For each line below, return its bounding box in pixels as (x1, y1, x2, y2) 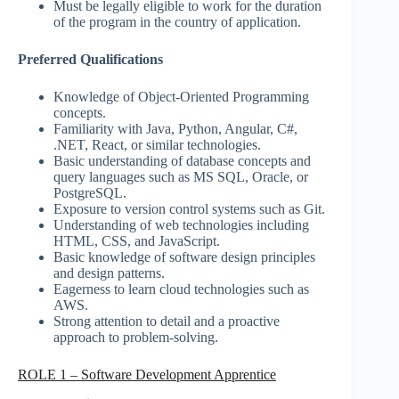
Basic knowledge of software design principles (53, 248, 315, 265)
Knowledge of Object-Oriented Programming (53, 88, 309, 104)
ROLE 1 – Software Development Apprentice (18, 366, 276, 382)
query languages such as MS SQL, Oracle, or (53, 168, 308, 184)
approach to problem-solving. (53, 329, 218, 345)
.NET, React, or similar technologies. (53, 136, 261, 152)
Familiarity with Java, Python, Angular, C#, (53, 120, 297, 136)
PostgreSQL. (53, 184, 126, 200)
